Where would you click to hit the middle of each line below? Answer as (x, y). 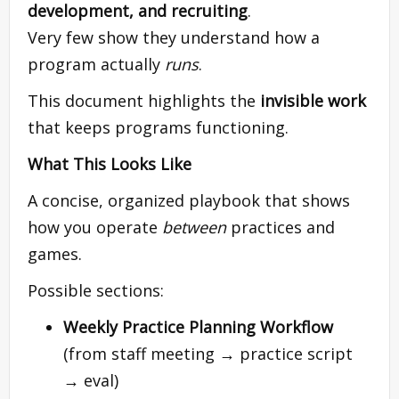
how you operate (95, 227)
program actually (96, 64)
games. (55, 253)
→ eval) (91, 380)
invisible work (313, 100)
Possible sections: (96, 290)
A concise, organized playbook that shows (189, 200)
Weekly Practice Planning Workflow (198, 326)
